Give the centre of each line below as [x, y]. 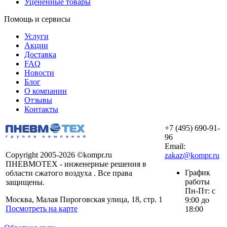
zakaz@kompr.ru [192, 155]
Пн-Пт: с [200, 191]
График [198, 172]
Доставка [40, 54]
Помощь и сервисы [37, 19]
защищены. [25, 182]
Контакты [41, 109]
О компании [46, 91]
